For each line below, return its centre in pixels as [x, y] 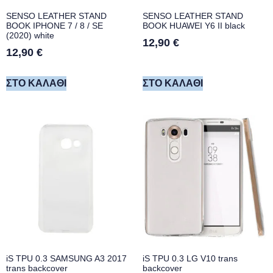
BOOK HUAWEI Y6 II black [194, 26]
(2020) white [30, 36]
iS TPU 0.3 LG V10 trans [190, 259]
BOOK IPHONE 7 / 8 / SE [55, 26]
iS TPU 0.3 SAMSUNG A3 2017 [66, 259]
